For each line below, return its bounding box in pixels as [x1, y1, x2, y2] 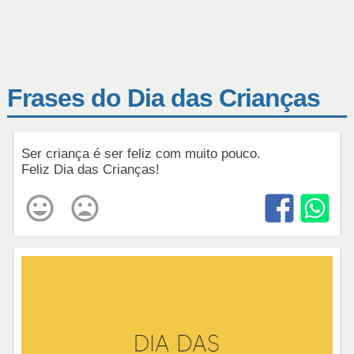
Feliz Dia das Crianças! [21, 162, 160, 177]
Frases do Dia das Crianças [7, 84, 320, 112]
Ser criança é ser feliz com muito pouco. [21, 146, 265, 161]
